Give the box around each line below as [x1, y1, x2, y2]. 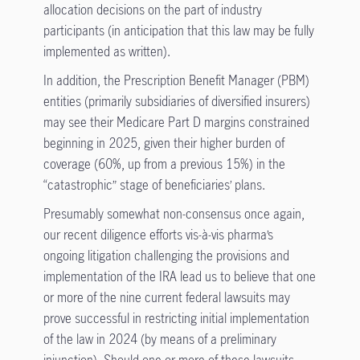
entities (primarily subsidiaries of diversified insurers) [43, 92, 310, 110]
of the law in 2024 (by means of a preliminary [43, 329, 276, 348]
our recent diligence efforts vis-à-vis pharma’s [43, 225, 273, 243]
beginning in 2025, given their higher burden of [43, 133, 284, 152]
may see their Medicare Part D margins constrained [43, 112, 309, 131]
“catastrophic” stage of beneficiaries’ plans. [43, 175, 265, 194]
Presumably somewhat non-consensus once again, [43, 204, 305, 223]
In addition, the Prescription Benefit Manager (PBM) [43, 71, 309, 89]
